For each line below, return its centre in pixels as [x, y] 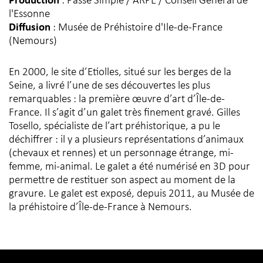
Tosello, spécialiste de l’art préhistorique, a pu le [114, 127]
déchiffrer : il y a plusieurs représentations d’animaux [126, 140]
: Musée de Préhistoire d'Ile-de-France [136, 28]
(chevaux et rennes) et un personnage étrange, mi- [121, 154]
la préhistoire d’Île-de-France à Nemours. [100, 208]
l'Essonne [29, 15]
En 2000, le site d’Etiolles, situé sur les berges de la [120, 73]
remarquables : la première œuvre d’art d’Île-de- [117, 100]
